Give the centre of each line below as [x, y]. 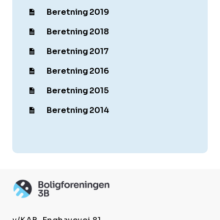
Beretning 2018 [78, 31]
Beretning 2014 [78, 110]
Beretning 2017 [78, 51]
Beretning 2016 [78, 71]
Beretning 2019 [78, 12]
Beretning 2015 [78, 90]
